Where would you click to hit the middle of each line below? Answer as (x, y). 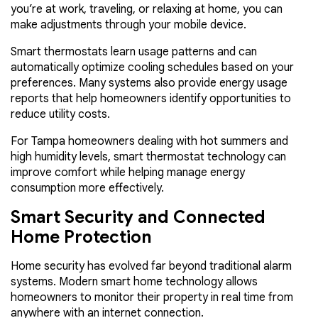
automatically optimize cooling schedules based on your (152, 67)
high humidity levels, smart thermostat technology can (148, 157)
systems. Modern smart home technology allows (134, 281)
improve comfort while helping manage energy (128, 172)
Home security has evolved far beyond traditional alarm (151, 266)
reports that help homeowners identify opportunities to (151, 98)
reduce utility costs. (60, 114)
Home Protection (81, 237)
